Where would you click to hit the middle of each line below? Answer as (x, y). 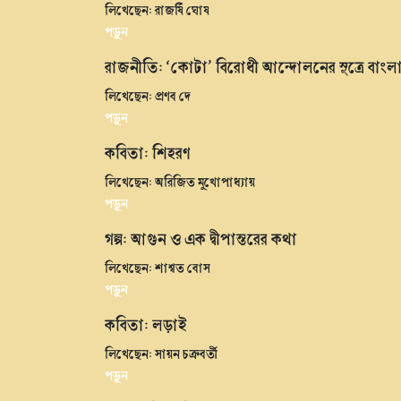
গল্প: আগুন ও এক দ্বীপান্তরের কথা (201, 239)
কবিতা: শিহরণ (148, 153)
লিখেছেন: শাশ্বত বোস (158, 267)
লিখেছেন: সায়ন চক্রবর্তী (161, 353)
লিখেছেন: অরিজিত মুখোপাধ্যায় (180, 181)
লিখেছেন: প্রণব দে (148, 95)
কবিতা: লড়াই (146, 324)
